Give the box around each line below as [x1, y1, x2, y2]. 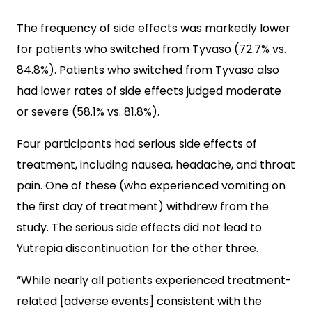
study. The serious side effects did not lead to [17, 219, 262, 235]
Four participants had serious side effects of [17, 136, 257, 152]
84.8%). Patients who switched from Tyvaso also [17, 62, 279, 78]
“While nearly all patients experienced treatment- [17, 272, 292, 288]
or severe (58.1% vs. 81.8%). [17, 104, 159, 120]
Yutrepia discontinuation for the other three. [17, 240, 258, 256]
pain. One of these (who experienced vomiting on [17, 178, 286, 194]
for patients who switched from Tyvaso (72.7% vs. [17, 41, 286, 57]
